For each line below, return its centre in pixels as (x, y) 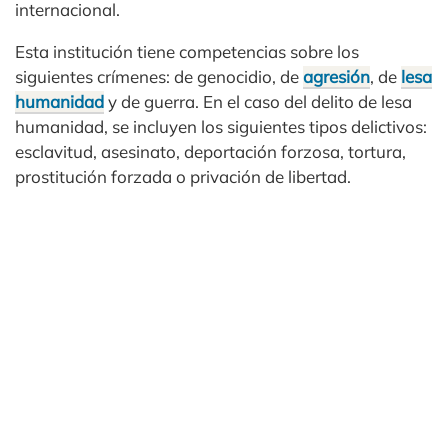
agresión (336, 77)
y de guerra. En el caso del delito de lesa (258, 102)
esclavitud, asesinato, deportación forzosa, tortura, (210, 152)
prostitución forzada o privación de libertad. (183, 177)
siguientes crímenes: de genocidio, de (159, 77)
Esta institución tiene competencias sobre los (187, 52)
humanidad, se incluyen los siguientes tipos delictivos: (221, 127)
